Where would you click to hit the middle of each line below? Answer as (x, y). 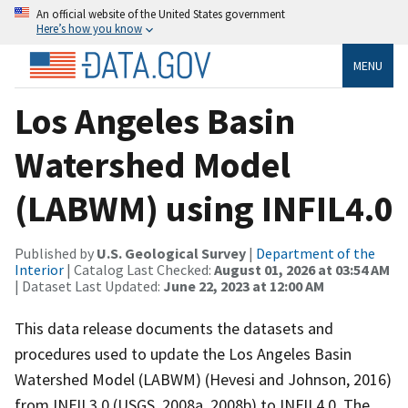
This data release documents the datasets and (174, 328)
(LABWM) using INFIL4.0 (204, 208)
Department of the (316, 253)
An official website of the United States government (161, 14)
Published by (56, 253)
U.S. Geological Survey (171, 253)
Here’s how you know (89, 28)
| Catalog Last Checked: (139, 269)
